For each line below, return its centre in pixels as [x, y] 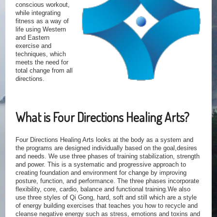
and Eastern [33, 38]
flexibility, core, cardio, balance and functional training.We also [103, 189]
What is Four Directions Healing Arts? [103, 117]
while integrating [38, 13]
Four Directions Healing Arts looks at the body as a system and [105, 140]
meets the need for [42, 62]
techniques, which [41, 54]
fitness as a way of [42, 21]
